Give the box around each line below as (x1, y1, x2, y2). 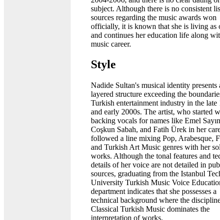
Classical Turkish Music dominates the (91, 205, 210, 214)
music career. (91, 39, 131, 48)
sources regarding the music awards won (91, 13, 217, 22)
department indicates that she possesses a (91, 187, 217, 196)
